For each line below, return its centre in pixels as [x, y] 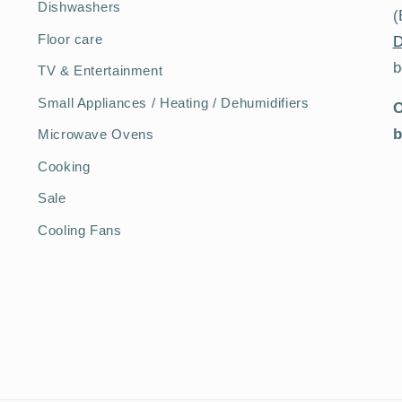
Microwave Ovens [96, 135]
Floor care [70, 39]
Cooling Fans [80, 230]
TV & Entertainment [100, 71]
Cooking [64, 166]
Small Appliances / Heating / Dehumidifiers [174, 103]
